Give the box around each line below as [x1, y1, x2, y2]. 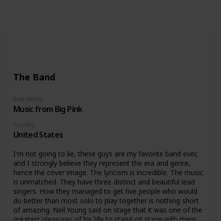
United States [13, 129, 63, 141]
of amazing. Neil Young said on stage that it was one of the [13, 205, 202, 215]
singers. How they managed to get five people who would [13, 186, 197, 196]
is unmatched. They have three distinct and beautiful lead [13, 177, 195, 186]
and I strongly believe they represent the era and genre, [13, 158, 190, 168]
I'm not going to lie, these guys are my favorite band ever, [13, 148, 198, 158]
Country [13, 121, 35, 129]
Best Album [13, 95, 43, 103]
